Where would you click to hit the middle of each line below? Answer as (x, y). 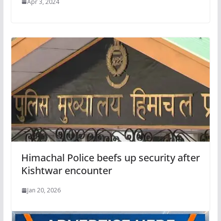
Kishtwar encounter (66, 171)
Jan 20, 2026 (44, 190)
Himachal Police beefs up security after (110, 158)
